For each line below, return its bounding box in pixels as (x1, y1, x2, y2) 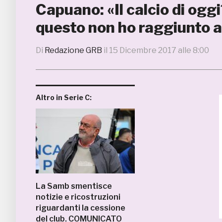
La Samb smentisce (36, 181, 112, 191)
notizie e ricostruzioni (36, 192, 120, 202)
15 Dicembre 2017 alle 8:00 (109, 46, 209, 55)
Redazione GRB (45, 46, 102, 55)
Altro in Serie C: (36, 93, 92, 102)
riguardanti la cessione (36, 203, 125, 213)
